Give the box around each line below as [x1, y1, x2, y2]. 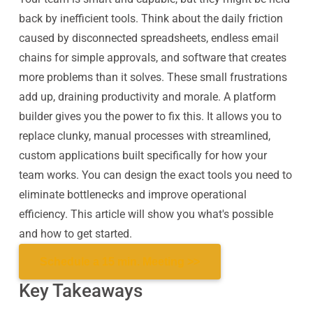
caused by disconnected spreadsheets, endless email [18, 31, 279, 45]
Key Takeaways [18, 280, 143, 301]
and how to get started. [18, 227, 132, 240]
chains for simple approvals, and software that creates [18, 51, 286, 64]
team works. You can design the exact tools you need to [18, 168, 292, 182]
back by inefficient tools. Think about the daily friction [18, 12, 283, 25]
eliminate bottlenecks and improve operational [18, 188, 247, 201]
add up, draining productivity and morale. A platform [18, 90, 276, 103]
